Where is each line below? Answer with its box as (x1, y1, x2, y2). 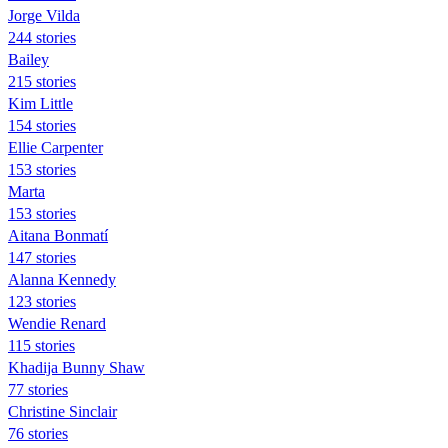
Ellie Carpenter (8, 138, 103, 156)
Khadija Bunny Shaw (8, 358, 145, 376)
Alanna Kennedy (8, 270, 116, 288)
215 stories (8, 72, 76, 90)
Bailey (8, 50, 49, 68)
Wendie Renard (8, 314, 106, 332)
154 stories (8, 116, 76, 134)
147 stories (8, 248, 76, 266)
